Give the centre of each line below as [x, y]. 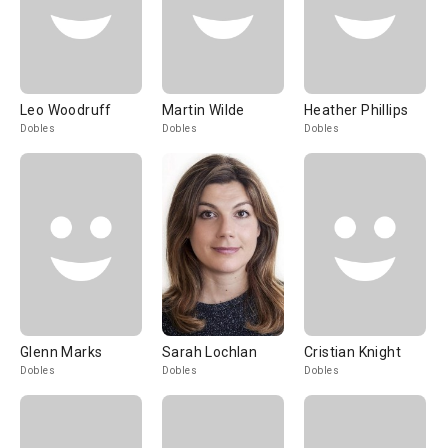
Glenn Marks [61, 352]
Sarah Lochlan [210, 352]
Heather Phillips [356, 110]
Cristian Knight [352, 352]
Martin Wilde [203, 110]
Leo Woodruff [66, 110]
